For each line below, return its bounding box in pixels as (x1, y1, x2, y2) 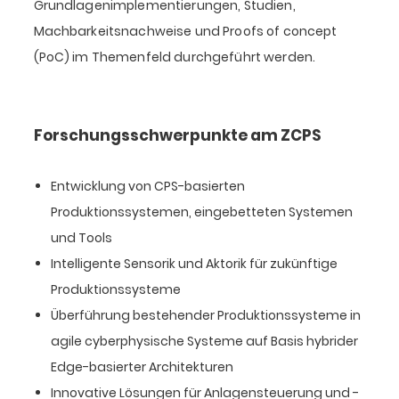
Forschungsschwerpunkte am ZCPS (33, 124, 322, 146)
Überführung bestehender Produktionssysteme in (50, 305, 361, 324)
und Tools (50, 228, 112, 247)
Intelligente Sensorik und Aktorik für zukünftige (50, 254, 338, 273)
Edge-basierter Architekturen (50, 357, 233, 376)
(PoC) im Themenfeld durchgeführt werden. (33, 47, 316, 66)
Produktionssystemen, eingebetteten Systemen (50, 202, 353, 221)
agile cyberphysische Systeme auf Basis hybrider (50, 331, 358, 350)
